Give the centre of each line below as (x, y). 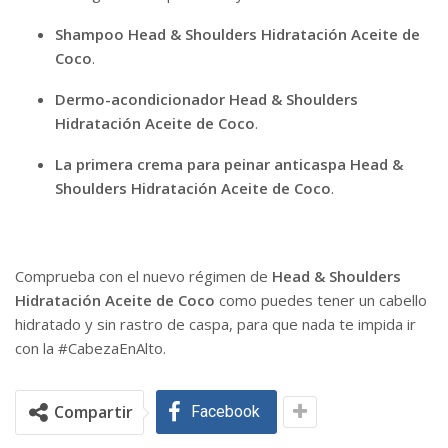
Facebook (225, 412)
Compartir (93, 412)
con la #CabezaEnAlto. (90, 348)
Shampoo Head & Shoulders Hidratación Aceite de (237, 34)
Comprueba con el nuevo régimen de (143, 276)
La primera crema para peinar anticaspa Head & (229, 164)
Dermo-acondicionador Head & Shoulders (206, 99)
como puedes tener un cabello (323, 300)
